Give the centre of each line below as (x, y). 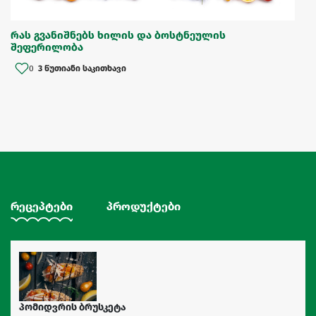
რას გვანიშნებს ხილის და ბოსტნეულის (118, 36)
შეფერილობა (47, 48)
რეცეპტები (42, 207)
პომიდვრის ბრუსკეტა (72, 308)
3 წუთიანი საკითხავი (82, 69)
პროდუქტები (144, 207)
